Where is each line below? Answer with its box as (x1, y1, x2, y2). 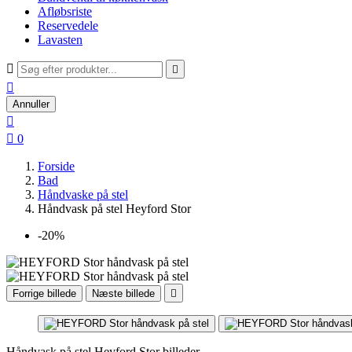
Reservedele (38, 19, 98, 32)
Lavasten (38, 33, 82, 46)
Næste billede (92, 288, 155, 299)
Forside (38, 159, 75, 173)
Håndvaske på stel (38, 188, 128, 201)
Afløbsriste (38, 5, 92, 18)
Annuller (13, 98, 49, 110)
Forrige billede (13, 288, 76, 299)
